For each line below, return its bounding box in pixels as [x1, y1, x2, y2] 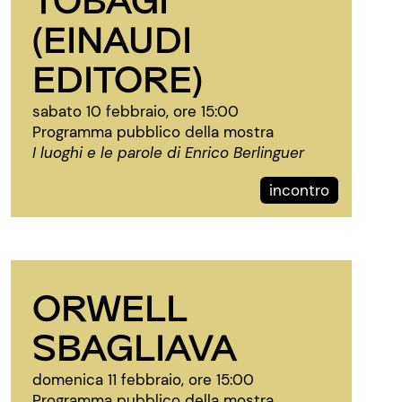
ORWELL [32, 284, 187, 328]
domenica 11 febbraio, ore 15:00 [32, 370, 254, 389]
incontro [269, 180, 329, 200]
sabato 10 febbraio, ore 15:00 [32, 101, 239, 121]
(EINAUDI [32, 16, 192, 60]
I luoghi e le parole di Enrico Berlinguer [32, 143, 304, 162]
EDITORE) [32, 56, 203, 100]
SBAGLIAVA [32, 324, 237, 368]
